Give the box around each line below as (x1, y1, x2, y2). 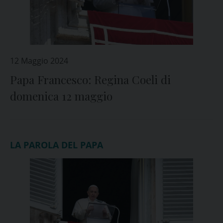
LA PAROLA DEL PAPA (10, 139, 103, 151)
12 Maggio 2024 (10, 55, 68, 66)
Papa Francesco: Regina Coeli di (10, 72, 171, 87)
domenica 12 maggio (10, 89, 112, 104)
